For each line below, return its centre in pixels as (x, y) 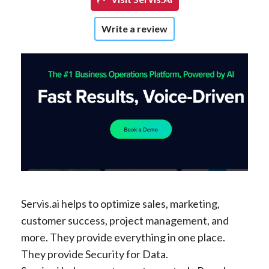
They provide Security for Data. (95, 254)
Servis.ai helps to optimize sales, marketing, (120, 204)
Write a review (134, 29)
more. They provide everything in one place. (123, 237)
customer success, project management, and (125, 221)
